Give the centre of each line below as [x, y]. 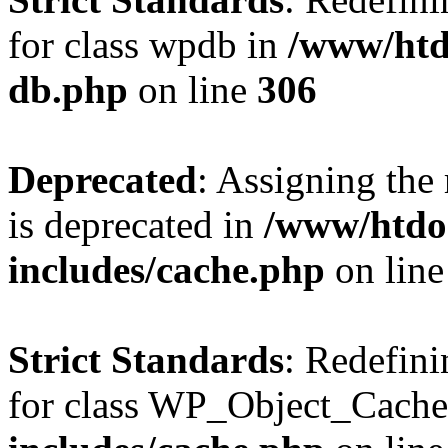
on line [192, 89]
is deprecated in [136, 224]
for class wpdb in [148, 44]
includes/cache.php [166, 269]
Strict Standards [146, 359]
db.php [68, 89]
